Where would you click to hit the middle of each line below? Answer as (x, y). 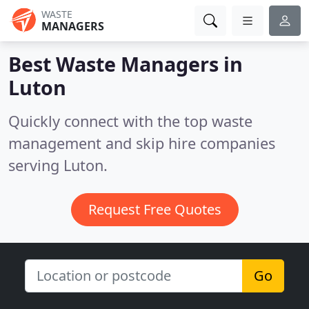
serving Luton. (58, 165)
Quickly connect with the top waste (130, 121)
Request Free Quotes (154, 209)
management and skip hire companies (142, 143)
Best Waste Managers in (126, 64)
